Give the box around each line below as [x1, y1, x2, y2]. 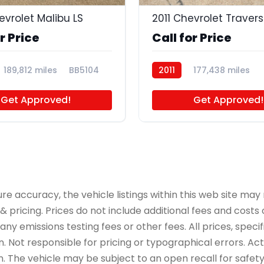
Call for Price [152, 29, 232, 47]
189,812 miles [3, 64, 57, 77]
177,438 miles [193, 64, 250, 77]
